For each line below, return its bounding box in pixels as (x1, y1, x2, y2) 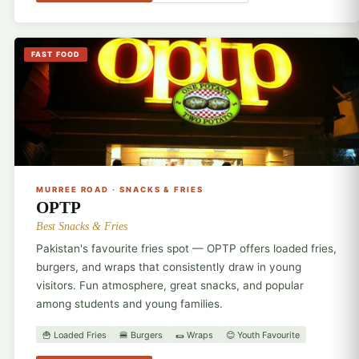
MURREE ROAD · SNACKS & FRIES (36, 184, 204, 194)
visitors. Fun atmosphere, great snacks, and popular (36, 279, 305, 292)
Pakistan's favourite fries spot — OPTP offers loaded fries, (36, 242, 337, 256)
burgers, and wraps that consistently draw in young (36, 260, 302, 274)
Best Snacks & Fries (36, 219, 128, 232)
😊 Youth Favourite (226, 329, 301, 341)
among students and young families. (36, 297, 224, 311)
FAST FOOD (31, 50, 80, 59)
